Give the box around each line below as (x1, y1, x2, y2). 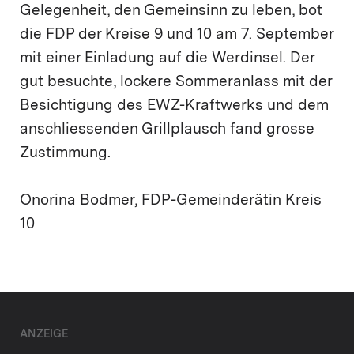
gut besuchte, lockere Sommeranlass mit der (20, 74, 332, 90)
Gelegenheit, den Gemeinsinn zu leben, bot (20, 3, 322, 19)
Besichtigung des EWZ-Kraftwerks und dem (20, 98, 329, 114)
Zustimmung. (20, 145, 111, 161)
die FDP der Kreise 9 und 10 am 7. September (20, 27, 333, 43)
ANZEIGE (20, 329, 68, 340)
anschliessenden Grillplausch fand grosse (20, 122, 314, 137)
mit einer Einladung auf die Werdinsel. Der (20, 51, 314, 66)
